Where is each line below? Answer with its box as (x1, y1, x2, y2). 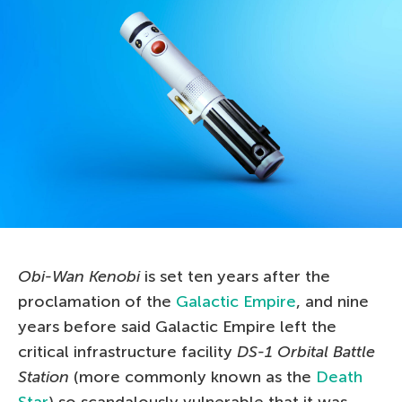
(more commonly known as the (69, 366, 316, 387)
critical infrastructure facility (18, 341, 237, 362)
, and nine (296, 291, 369, 311)
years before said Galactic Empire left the (18, 316, 336, 336)
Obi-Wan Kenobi (18, 266, 140, 286)
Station (18, 366, 69, 387)
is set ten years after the (140, 266, 330, 286)
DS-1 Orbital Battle (237, 341, 375, 362)
